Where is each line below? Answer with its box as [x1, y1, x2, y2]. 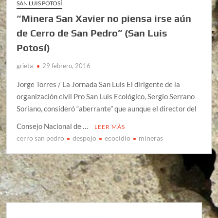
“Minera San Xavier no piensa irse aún [17, 13, 192, 24]
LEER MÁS [94, 123, 126, 131]
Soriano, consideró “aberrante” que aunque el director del [17, 104, 197, 113]
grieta [17, 62, 34, 70]
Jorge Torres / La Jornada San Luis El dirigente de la [17, 80, 181, 89]
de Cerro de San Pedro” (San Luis [17, 27, 168, 39]
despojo [73, 134, 97, 143]
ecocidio [105, 134, 131, 143]
